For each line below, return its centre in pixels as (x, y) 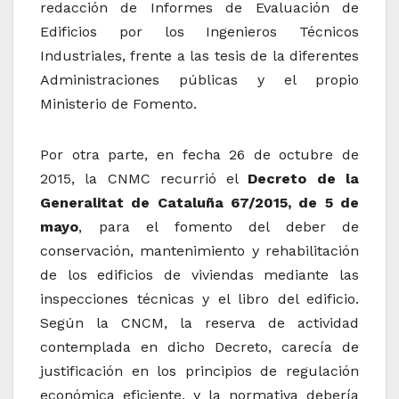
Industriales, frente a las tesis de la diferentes (199, 56)
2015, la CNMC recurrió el (144, 179)
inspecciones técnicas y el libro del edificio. (199, 299)
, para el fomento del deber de (219, 227)
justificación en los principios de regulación (199, 371)
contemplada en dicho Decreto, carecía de (199, 347)
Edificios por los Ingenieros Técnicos (199, 32)
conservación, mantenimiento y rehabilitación (199, 251)
